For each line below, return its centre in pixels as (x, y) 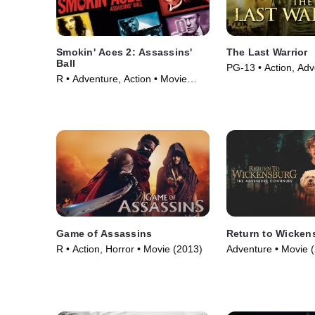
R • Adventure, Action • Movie (122, 79)
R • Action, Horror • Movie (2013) (129, 249)
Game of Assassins (104, 233)
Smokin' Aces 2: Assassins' (124, 52)
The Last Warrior (267, 52)
